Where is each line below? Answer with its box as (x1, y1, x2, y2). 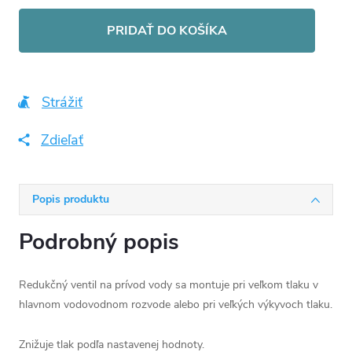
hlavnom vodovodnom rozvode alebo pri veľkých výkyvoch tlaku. (19, 296, 332, 312)
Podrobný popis (19, 226, 179, 257)
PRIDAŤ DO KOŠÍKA (107, 21, 227, 39)
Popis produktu (32, 191, 109, 207)
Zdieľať (41, 130, 83, 149)
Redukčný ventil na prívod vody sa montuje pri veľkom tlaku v (19, 277, 318, 292)
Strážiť (42, 92, 82, 112)
